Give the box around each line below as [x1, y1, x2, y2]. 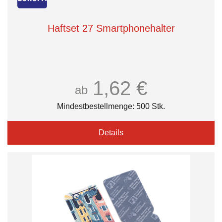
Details [99, 128, 123, 137]
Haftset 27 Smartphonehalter [47, 23, 175, 34]
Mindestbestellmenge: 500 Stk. [57, 102, 165, 111]
